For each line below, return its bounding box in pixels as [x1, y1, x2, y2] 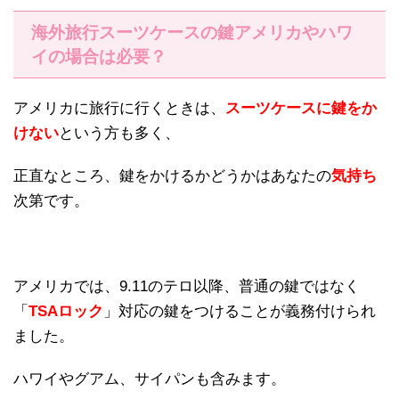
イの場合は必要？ [31, 46, 167, 66]
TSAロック [28, 302, 103, 320]
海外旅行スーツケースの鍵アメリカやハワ [31, 22, 353, 42]
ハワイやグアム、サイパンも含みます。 [13, 370, 286, 387]
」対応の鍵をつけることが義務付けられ [103, 302, 376, 320]
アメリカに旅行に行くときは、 [13, 99, 225, 117]
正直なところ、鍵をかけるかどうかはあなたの [13, 167, 331, 184]
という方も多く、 [59, 124, 180, 142]
